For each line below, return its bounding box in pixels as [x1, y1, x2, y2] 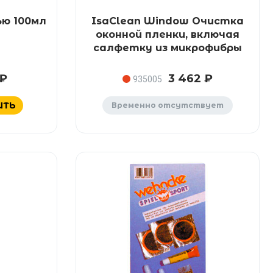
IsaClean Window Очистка [91, 15, 244, 27]
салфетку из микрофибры [93, 42, 242, 54]
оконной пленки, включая [95, 29, 239, 40]
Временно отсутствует [111, 101, 224, 110]
